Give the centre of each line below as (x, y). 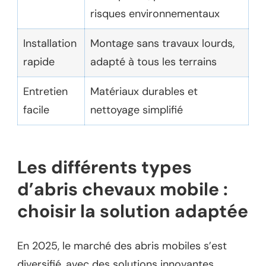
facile (36, 110)
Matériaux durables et (144, 91)
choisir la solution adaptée (133, 211)
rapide (39, 61)
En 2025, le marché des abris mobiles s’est (122, 246)
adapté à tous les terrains (153, 61)
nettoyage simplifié (137, 110)
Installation (50, 43)
